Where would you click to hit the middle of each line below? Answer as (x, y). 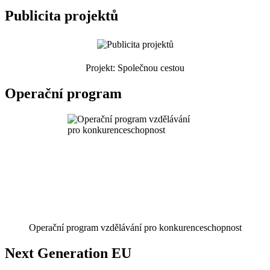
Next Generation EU (68, 253)
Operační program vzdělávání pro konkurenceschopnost (135, 227)
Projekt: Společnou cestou (135, 68)
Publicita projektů (61, 16)
